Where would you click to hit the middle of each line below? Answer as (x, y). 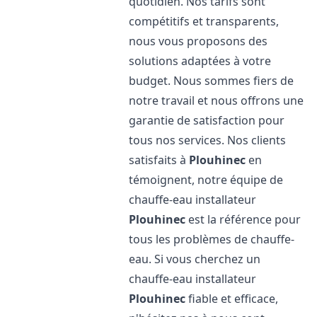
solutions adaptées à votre (200, 61)
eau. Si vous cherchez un (195, 259)
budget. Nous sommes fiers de (212, 81)
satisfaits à (159, 160)
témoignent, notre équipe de (206, 180)
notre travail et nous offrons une (217, 100)
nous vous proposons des (198, 41)
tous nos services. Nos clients (208, 140)
